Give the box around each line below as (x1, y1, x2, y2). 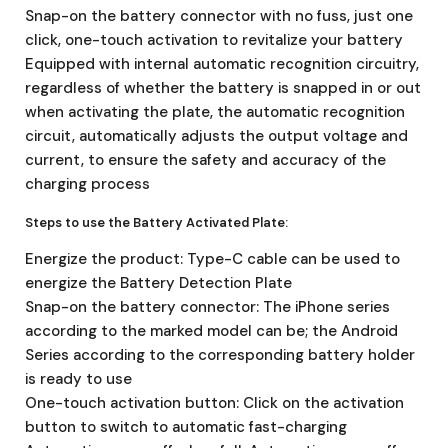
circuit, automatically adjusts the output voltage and (25, 125, 408, 146)
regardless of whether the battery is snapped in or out (25, 77, 421, 98)
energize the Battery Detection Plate (25, 272, 292, 293)
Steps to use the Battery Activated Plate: (25, 213, 288, 231)
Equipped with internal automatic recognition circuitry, (25, 53, 419, 74)
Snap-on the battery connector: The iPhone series (25, 296, 390, 317)
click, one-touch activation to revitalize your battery (25, 29, 403, 50)
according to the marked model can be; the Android (25, 320, 398, 341)
